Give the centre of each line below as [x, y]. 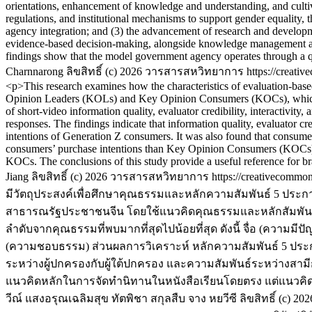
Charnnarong [34, 71]
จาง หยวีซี [212, 298]
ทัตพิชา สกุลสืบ [148, 298]
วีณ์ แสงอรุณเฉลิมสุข [57, 298]
